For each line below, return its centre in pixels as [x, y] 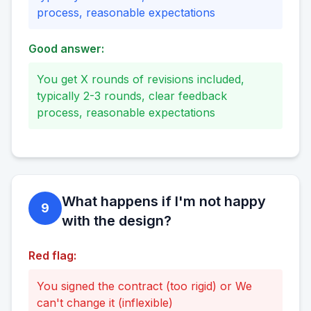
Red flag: [52, 256]
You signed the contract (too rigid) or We [144, 286]
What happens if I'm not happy [164, 202]
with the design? [117, 221]
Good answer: [66, 49]
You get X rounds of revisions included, [141, 79]
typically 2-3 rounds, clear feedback [132, 96]
